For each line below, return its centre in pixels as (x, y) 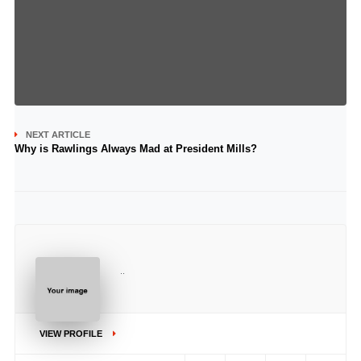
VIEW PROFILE (72, 334)
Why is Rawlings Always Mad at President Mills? (135, 149)
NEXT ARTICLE (58, 135)
